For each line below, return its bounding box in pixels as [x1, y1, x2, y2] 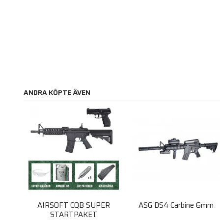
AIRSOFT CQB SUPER [37, 199, 110, 212]
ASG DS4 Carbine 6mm [138, 199, 214, 212]
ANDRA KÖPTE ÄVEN [23, 86, 90, 98]
